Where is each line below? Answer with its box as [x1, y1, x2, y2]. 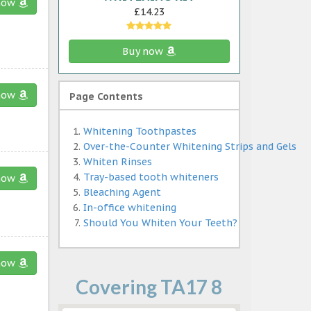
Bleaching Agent [83, 185, 161, 199]
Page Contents [69, 90, 143, 103]
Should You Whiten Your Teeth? [83, 216, 237, 229]
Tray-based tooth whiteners [83, 170, 219, 183]
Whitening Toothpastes [83, 124, 196, 137]
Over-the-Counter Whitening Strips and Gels [83, 140, 296, 153]
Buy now [122, 44, 167, 58]
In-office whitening [83, 201, 176, 214]
